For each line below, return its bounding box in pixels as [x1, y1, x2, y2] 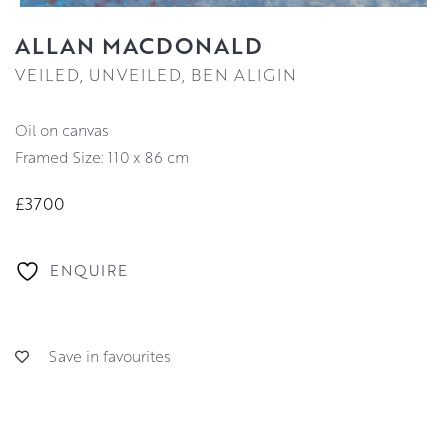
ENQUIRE [50, 259, 128, 280]
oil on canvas [28, 120, 109, 141]
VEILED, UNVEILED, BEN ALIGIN [15, 63, 297, 87]
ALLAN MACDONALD [15, 29, 263, 62]
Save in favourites [49, 346, 171, 367]
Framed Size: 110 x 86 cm [15, 147, 189, 168]
